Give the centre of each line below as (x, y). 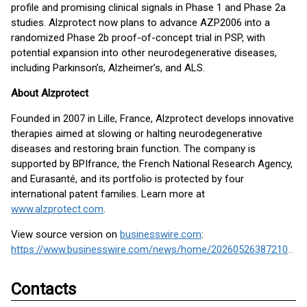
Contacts (44, 289)
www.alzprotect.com (57, 209)
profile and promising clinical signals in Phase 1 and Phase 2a (148, 8)
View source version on (65, 234)
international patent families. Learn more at (108, 194)
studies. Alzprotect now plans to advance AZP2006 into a (140, 23)
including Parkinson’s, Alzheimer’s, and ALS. (108, 68)
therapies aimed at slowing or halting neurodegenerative (137, 134)
